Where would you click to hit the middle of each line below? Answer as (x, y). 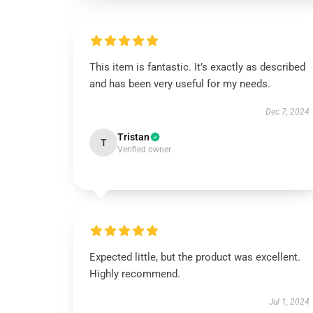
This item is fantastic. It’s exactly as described (197, 67)
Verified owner (144, 150)
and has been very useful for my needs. (180, 84)
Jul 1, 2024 (289, 302)
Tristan (133, 137)
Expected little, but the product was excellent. (195, 257)
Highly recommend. (135, 274)
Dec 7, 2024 (287, 112)
